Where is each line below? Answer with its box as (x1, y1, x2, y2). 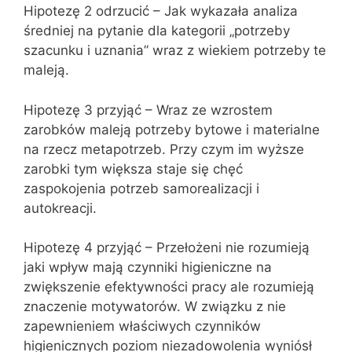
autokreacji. (24, 200, 97, 216)
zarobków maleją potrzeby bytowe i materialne (24, 121, 320, 137)
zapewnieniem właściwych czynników (24, 318, 261, 334)
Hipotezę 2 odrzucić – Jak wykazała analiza (24, 3, 298, 19)
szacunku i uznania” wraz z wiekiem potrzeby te (24, 42, 326, 58)
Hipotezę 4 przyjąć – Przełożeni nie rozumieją (24, 240, 310, 255)
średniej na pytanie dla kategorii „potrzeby (24, 23, 290, 38)
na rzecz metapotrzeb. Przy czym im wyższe (24, 141, 304, 157)
